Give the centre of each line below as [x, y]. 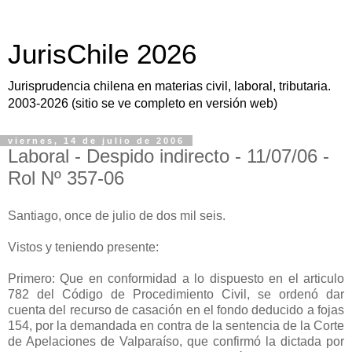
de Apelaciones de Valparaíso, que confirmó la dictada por [176, 341]
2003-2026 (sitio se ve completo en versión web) [143, 103]
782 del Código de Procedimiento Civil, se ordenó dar [176, 294]
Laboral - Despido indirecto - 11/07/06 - [169, 156]
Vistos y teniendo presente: [83, 247]
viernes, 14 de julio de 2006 [96, 141]
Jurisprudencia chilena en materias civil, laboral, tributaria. [169, 86]
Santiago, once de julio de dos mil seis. [117, 215]
